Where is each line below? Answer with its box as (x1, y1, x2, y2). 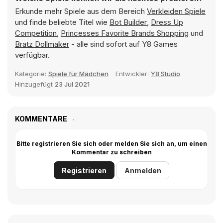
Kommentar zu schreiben (71, 148, 152, 156)
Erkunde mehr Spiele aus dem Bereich (15, 6, 147, 16)
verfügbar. (15, 50, 50, 60)
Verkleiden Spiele (147, 6, 206, 16)
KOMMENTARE (15, 114, 69, 123)
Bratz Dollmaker (15, 39, 69, 49)
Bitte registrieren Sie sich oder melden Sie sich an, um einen (16, 140, 207, 147)
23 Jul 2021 (55, 80, 90, 88)
